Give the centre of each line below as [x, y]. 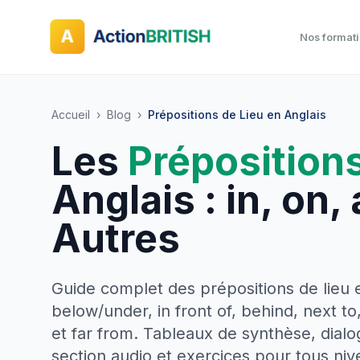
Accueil [71, 115]
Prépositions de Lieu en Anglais [237, 115]
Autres [116, 238]
